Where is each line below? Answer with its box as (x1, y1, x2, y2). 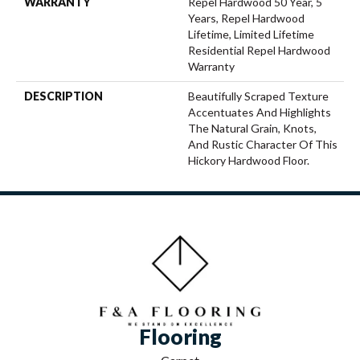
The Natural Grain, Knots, (188, 121, 317, 135)
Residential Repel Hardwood (188, 43, 330, 57)
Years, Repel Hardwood (188, 10, 305, 25)
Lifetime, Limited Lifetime (188, 27, 314, 41)
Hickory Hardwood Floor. (188, 153, 309, 167)
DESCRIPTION (24, 88, 103, 103)
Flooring (138, 324, 222, 350)
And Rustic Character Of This (188, 137, 337, 151)
